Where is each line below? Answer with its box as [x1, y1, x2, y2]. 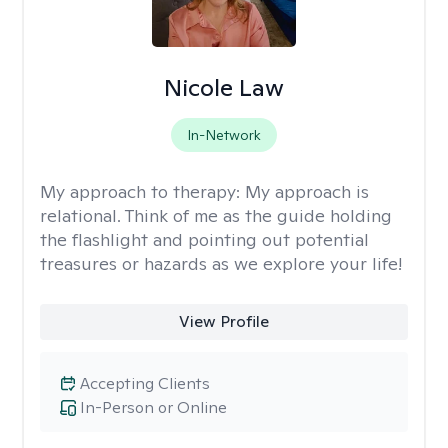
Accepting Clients [80, 373, 210, 394]
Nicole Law [163, 72, 284, 103]
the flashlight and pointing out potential [40, 228, 369, 251]
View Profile [178, 311, 269, 332]
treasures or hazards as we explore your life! [40, 252, 402, 275]
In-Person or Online [80, 397, 227, 418]
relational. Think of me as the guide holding [40, 204, 392, 227]
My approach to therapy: [40, 180, 245, 203]
